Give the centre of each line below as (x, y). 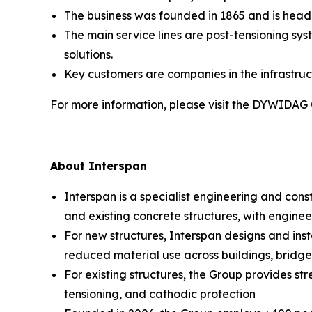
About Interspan (99, 165)
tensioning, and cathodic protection (160, 294)
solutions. (88, 54)
